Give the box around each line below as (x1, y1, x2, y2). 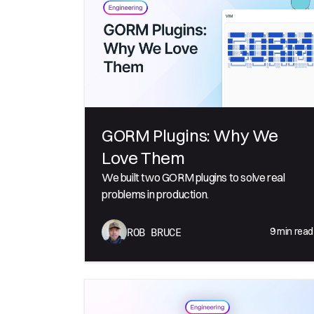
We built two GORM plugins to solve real (102, 170, 285, 184)
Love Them (102, 146, 185, 168)
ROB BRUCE (127, 225, 182, 238)
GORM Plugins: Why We (102, 124, 278, 146)
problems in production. (102, 186, 209, 201)
